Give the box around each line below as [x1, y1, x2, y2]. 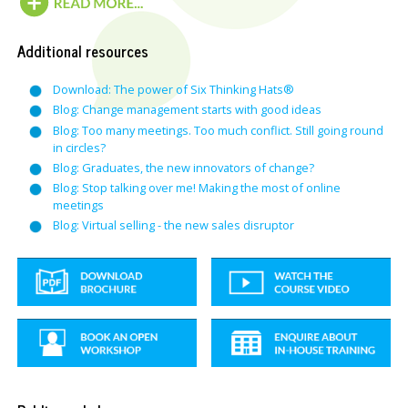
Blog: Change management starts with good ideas [52, 101, 321, 118]
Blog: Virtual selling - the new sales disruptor [52, 217, 294, 234]
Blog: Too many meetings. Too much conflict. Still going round [52, 121, 383, 138]
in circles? [52, 138, 106, 156]
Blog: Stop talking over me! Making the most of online [52, 178, 341, 196]
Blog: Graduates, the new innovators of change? [52, 158, 314, 176]
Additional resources [17, 37, 149, 63]
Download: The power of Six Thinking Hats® [52, 81, 294, 98]
